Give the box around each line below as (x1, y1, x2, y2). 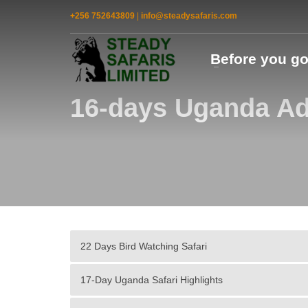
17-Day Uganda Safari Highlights (80, 274, 223, 285)
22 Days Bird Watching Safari (80, 241, 207, 252)
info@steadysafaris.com (141, 10, 237, 21)
